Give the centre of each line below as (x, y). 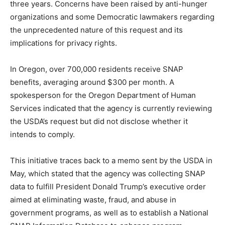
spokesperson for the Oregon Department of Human (103, 95)
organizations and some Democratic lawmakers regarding (112, 17)
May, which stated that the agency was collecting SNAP (108, 174)
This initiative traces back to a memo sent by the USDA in (111, 160)
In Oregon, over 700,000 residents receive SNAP (97, 69)
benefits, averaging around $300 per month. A (92, 82)
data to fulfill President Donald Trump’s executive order (108, 187)
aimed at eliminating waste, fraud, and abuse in (93, 200)
